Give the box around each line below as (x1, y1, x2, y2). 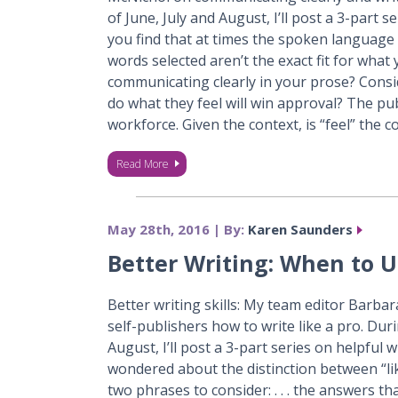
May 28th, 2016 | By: (107, 220, 248, 238)
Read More (115, 156, 169, 171)
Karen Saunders (247, 220, 353, 238)
